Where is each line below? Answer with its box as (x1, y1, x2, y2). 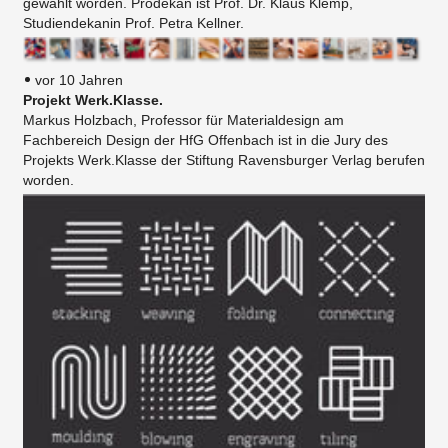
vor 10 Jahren (35, 72, 123, 89)
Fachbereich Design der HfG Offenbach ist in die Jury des (23, 132, 388, 149)
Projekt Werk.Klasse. (23, 92, 163, 109)
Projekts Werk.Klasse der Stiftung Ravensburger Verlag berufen (23, 152, 425, 169)
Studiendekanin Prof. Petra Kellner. (23, 15, 244, 32)
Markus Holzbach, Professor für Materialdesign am (23, 112, 344, 129)
